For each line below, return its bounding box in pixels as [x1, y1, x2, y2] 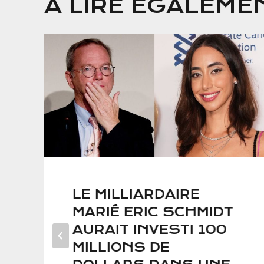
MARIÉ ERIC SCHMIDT [72, 204, 233, 220]
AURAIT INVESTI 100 [72, 222, 227, 237]
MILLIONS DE [72, 240, 170, 255]
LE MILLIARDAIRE [72, 187, 200, 202]
